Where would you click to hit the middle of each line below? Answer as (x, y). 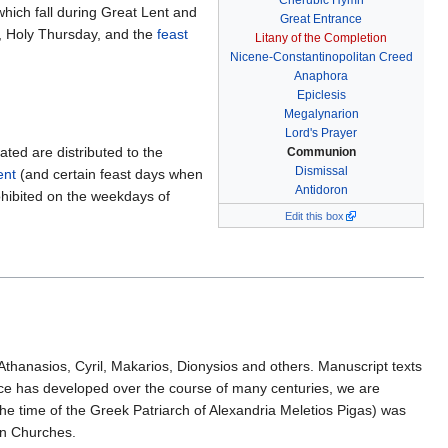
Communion (321, 152)
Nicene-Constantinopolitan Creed (321, 57)
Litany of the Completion (321, 38)
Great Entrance (321, 19)
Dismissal (321, 171)
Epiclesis (321, 95)
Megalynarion (321, 114)
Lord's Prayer (321, 133)
